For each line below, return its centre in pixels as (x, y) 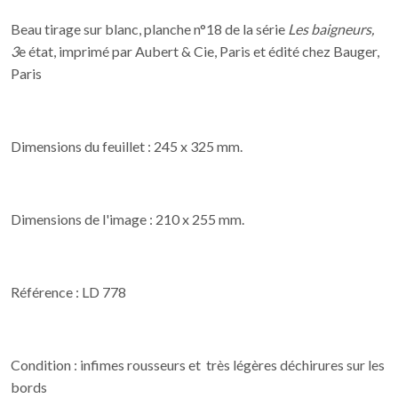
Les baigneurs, (331, 29)
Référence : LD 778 (68, 292)
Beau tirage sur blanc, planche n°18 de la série (149, 29)
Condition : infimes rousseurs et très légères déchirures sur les (198, 365)
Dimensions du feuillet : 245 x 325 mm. (127, 146)
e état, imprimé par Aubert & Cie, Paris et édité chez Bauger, (199, 51)
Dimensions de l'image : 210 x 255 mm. (129, 219)
